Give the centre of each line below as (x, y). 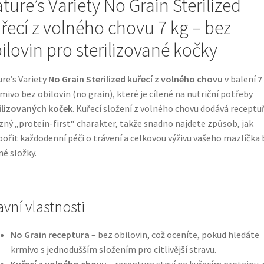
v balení (240, 79)
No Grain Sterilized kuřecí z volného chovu (135, 79)
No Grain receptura (50, 234)
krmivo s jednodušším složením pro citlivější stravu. (113, 249)
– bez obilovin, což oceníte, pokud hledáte (174, 234)
